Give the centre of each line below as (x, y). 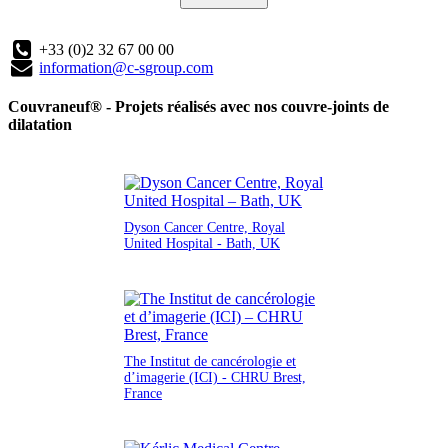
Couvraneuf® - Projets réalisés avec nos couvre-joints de (198, 106)
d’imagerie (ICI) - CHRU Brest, (215, 378)
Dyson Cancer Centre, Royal (204, 228)
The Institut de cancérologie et (210, 362)
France (143, 394)
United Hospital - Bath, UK (202, 244)
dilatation (40, 124)
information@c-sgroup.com (126, 67)
